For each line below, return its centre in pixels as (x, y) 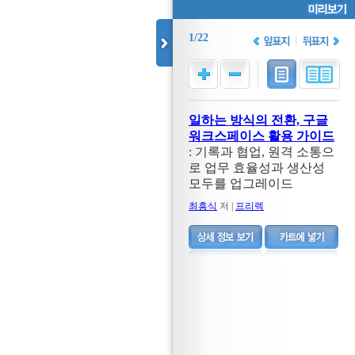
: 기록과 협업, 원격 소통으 (261, 152)
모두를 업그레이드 (241, 183)
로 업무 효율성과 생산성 (257, 168)
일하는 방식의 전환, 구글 (258, 120)
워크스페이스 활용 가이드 (261, 136)
